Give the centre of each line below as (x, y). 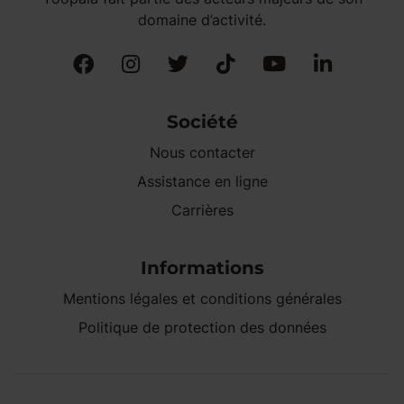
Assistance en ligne (202, 181)
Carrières (202, 210)
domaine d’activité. (202, 19)
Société (202, 121)
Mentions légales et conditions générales (202, 298)
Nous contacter (202, 152)
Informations (202, 267)
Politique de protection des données (202, 327)
